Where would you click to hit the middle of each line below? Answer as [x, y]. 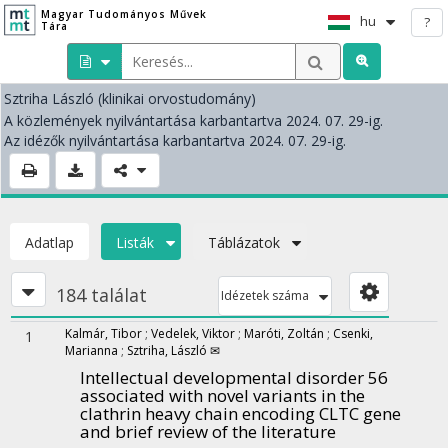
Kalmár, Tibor [103, 333]
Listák [135, 242]
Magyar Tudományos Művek [123, 14]
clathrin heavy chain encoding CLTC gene [240, 413]
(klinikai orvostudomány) [177, 98]
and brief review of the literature [208, 431]
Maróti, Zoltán [284, 333]
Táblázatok [244, 242]
